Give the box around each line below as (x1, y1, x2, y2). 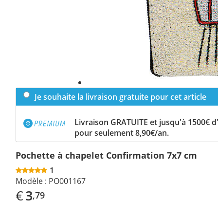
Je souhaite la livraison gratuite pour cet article (35, 91, 206, 102)
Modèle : (16, 175, 47, 186)
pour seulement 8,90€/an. (74, 127, 169, 138)
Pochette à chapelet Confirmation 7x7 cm (16, 149, 197, 161)
